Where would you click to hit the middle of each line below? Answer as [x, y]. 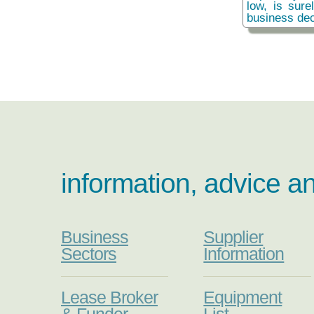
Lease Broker [109, 298]
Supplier [233, 238]
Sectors [89, 254]
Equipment [243, 298]
